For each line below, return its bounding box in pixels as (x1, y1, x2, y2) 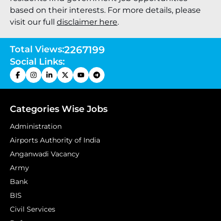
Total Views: (10, 44, 64, 55)
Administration (10, 122, 62, 131)
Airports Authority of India (10, 136, 100, 145)
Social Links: (10, 56, 65, 67)
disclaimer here (57, 17, 117, 27)
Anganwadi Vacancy (10, 149, 79, 158)
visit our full (10, 17, 57, 27)
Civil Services (10, 205, 55, 214)
